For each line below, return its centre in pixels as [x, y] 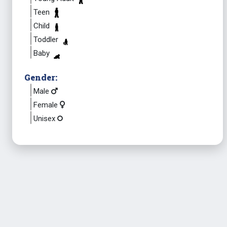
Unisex [45, 119]
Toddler [47, 40]
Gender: [41, 77]
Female [47, 105]
